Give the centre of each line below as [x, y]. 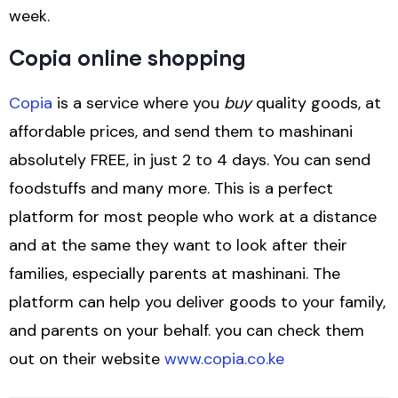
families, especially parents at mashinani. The [175, 273]
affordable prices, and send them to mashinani [181, 131]
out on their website [87, 358]
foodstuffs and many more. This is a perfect [171, 188]
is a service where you [138, 103]
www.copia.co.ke [224, 358]
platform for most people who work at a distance [193, 216]
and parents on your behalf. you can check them [187, 330]
